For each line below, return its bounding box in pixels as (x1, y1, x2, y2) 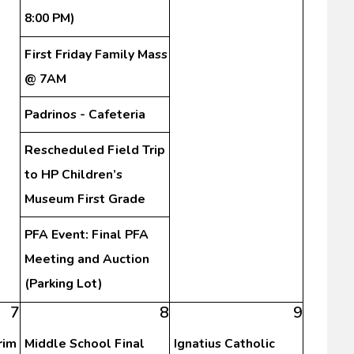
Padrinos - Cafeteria (24, 105, 145, 123)
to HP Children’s (24, 165, 122, 183)
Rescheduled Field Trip (24, 141, 165, 159)
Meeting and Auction (24, 250, 149, 268)
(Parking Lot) (24, 274, 103, 292)
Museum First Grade (24, 190, 145, 208)
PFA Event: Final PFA (24, 225, 149, 243)
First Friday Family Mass (24, 45, 168, 63)
